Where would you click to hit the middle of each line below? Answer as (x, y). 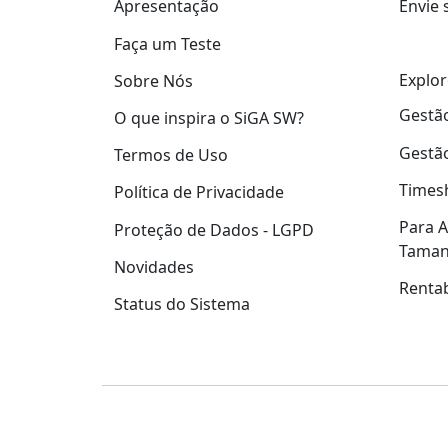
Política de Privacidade (199, 192)
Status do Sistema (182, 303)
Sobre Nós (153, 80)
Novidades (154, 266)
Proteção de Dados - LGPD (214, 229)
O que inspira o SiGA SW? (209, 117)
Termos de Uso (171, 155)
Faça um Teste (167, 43)
